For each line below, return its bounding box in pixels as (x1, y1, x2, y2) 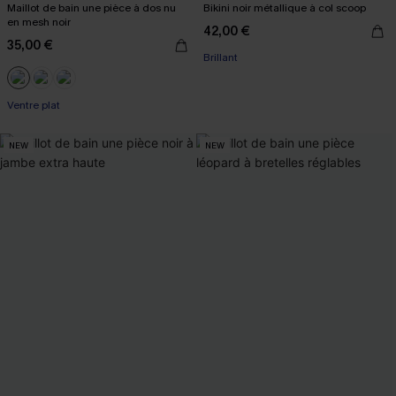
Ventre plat (7, 98, 60, 112)
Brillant (203, 50, 238, 65)
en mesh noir (7, 15, 71, 29)
